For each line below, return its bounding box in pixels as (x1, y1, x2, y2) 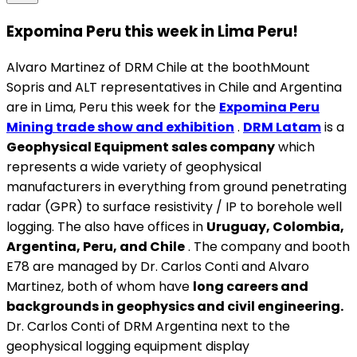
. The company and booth (185, 237, 350, 257)
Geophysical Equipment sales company (6, 138, 275, 157)
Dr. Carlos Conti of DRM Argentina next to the (6, 317, 290, 336)
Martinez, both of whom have (6, 277, 193, 296)
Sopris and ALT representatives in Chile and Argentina (6, 78, 342, 97)
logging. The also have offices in (6, 218, 206, 237)
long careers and (193, 277, 308, 296)
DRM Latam (243, 118, 321, 137)
